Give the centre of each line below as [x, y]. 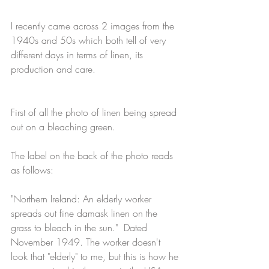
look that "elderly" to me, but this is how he [96, 257]
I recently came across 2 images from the [94, 26]
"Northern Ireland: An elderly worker [83, 199]
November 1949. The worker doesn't [87, 242]
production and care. [53, 69]
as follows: [34, 170]
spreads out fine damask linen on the [86, 213]
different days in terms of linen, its [78, 55]
